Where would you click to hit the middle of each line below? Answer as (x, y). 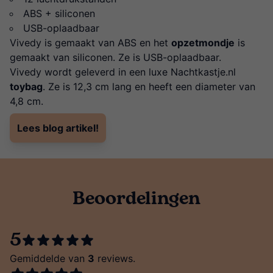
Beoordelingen (136, 199)
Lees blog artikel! (58, 128)
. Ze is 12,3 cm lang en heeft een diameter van (149, 87)
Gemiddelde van (49, 259)
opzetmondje (203, 43)
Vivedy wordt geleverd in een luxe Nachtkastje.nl (123, 72)
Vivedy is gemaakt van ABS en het (90, 43)
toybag (26, 87)
